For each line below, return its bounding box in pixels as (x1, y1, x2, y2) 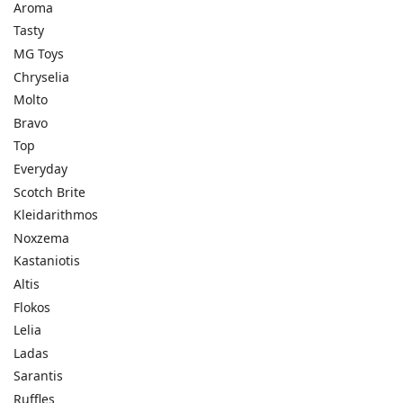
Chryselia (13, 67, 69, 85)
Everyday (13, 159, 67, 177)
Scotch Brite (13, 183, 85, 201)
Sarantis (13, 367, 63, 385)
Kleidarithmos (13, 206, 98, 224)
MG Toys (13, 45, 64, 62)
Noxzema (13, 228, 69, 246)
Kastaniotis (13, 252, 80, 270)
